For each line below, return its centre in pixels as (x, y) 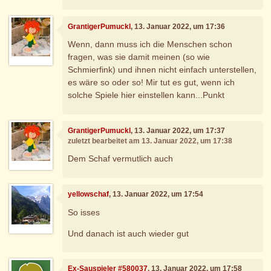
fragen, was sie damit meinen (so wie (139, 57)
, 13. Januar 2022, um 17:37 (178, 130)
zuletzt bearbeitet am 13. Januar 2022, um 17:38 (150, 141)
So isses (84, 212)
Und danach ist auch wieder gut (129, 233)
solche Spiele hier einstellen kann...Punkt (146, 95)
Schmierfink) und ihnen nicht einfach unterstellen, (162, 70)
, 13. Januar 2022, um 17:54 (156, 194)
